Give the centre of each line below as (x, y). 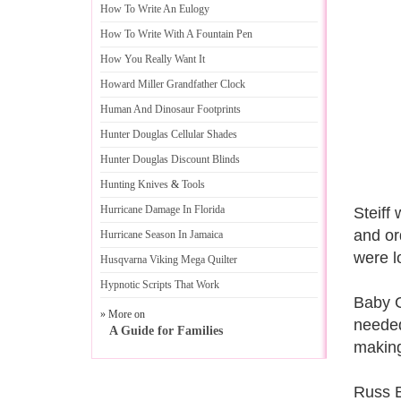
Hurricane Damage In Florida (162, 209)
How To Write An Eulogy (155, 9)
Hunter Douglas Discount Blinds (170, 159)
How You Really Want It (153, 59)
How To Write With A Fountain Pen (176, 34)
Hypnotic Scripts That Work (160, 285)
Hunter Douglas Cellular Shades (169, 134)
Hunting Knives (134, 184)
